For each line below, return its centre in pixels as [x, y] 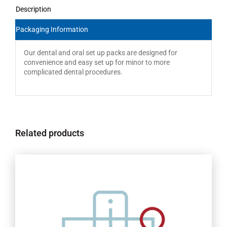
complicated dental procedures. [73, 72]
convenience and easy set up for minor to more [97, 63]
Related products [50, 133]
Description [33, 9]
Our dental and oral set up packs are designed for [100, 53]
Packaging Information [52, 29]
